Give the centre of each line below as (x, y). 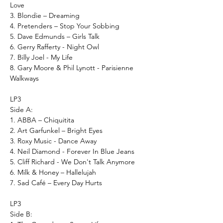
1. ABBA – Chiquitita (42, 120)
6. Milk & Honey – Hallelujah (53, 172)
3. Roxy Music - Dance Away (53, 141)
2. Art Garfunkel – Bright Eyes (56, 130)
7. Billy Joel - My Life (41, 57)
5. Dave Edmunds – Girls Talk (55, 36)
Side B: (21, 214)
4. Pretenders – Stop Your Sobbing (65, 26)
